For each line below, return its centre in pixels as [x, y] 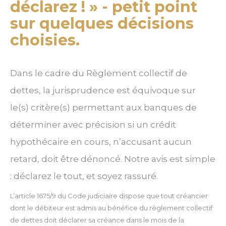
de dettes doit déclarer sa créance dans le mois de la [97, 220]
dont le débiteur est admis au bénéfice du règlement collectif [111, 208]
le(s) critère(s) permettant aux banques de [103, 108]
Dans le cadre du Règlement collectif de [99, 73]
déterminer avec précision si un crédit [93, 125]
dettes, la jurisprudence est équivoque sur [103, 91]
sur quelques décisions [102, 24]
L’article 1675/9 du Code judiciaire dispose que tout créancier [109, 196]
